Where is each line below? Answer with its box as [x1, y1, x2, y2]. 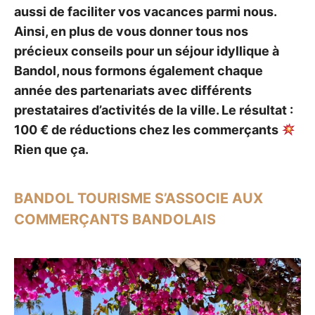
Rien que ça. [14, 142, 89, 157]
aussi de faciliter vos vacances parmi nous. [14, 4, 276, 19]
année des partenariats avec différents [14, 83, 252, 98]
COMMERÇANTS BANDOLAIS [14, 211, 216, 228]
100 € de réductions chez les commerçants [14, 122, 281, 137]
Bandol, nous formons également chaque [14, 63, 263, 78]
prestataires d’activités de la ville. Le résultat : [14, 103, 293, 117]
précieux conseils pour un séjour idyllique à [14, 44, 279, 58]
